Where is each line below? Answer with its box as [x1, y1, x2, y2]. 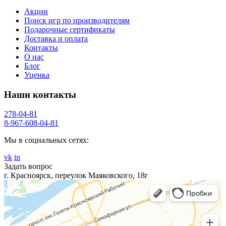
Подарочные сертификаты [24, 25, 115, 34]
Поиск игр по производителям [24, 16, 130, 25]
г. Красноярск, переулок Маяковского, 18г [4, 171, 148, 180]
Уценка [24, 70, 49, 79]
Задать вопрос [4, 162, 52, 171]
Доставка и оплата [24, 34, 88, 43]
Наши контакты [4, 89, 76, 100]
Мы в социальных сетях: [4, 136, 89, 145]
